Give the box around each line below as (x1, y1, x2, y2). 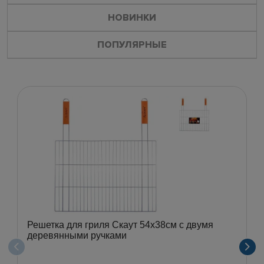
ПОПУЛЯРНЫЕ (97, 38, 167, 51)
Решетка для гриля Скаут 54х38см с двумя (27, 219, 213, 230)
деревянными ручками (27, 230, 127, 240)
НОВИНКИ (108, 11, 156, 24)
